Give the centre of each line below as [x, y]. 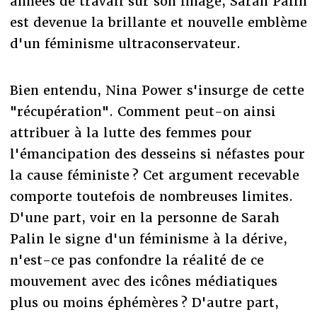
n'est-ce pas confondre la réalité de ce [137, 260]
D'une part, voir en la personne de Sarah [144, 217]
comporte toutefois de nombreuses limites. [151, 196]
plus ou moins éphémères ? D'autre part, [144, 302]
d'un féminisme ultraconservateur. [125, 43]
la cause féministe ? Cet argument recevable [154, 175]
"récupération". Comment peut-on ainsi [143, 111]
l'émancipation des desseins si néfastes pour [157, 154]
